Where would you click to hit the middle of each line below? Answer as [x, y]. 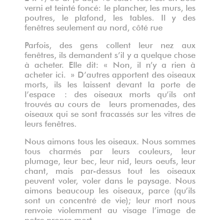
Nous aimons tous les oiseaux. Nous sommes [110, 140]
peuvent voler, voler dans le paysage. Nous [110, 179]
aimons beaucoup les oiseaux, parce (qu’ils [110, 189]
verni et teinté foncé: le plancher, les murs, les [110, 6]
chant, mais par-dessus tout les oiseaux [110, 169]
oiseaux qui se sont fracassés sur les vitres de [110, 112]
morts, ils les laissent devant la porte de [110, 83]
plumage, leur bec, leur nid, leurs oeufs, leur [110, 160]
